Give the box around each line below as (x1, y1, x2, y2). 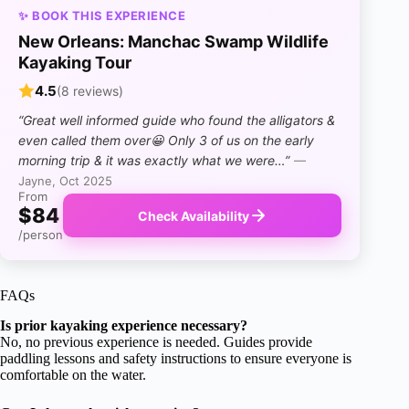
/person (18, 227, 63, 243)
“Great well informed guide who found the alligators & (18, 112, 335, 129)
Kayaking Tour (18, 53, 131, 73)
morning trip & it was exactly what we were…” (18, 152, 289, 169)
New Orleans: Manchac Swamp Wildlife (18, 32, 329, 52)
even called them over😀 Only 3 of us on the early (18, 132, 314, 149)
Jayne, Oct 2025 (18, 173, 112, 189)
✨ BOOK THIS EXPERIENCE (18, 8, 185, 24)
